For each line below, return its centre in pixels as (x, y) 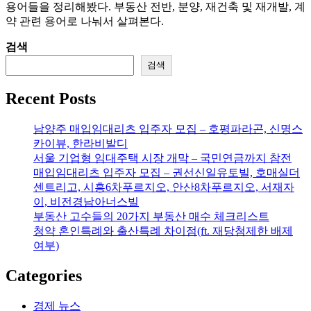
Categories (44, 276)
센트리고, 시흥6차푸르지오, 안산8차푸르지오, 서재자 (164, 187)
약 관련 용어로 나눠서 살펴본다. (85, 21)
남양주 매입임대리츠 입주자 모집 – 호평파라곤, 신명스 (168, 128)
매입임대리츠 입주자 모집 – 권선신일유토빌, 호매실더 (167, 172)
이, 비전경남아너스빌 (86, 201)
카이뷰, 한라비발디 (81, 143)
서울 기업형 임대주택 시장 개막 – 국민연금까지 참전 (162, 158)
